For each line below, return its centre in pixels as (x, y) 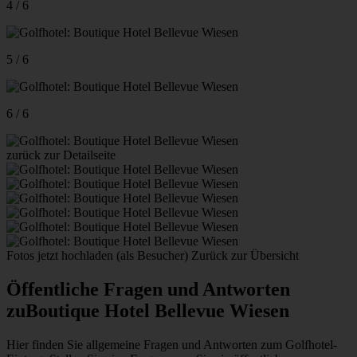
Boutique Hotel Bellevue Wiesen (157, 310)
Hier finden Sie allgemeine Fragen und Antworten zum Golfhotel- (172, 344)
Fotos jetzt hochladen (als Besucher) (99, 255)
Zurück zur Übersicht (245, 255)
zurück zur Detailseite (61, 155)
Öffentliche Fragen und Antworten (148, 289)
